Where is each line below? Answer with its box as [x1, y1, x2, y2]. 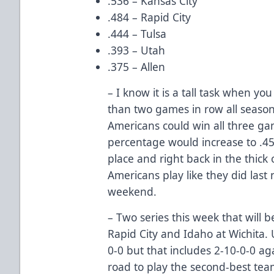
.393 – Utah [108, 42, 166, 57]
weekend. [108, 183, 157, 199]
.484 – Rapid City [108, 9, 191, 24]
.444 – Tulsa [108, 26, 167, 41]
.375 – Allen [108, 59, 166, 74]
